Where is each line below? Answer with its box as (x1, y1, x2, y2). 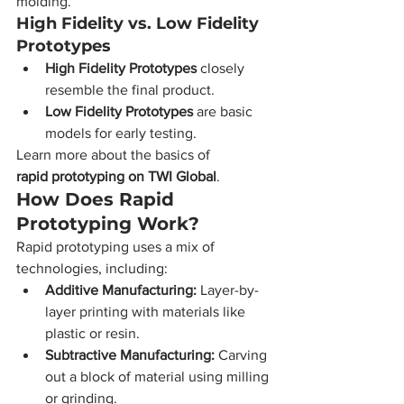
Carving (215, 347, 271, 363)
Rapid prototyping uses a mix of (16, 239, 218, 254)
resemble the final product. (45, 82, 215, 97)
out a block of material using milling (45, 369, 272, 384)
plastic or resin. (45, 326, 140, 341)
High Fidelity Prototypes (45, 60, 197, 76)
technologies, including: (16, 261, 168, 276)
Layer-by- (197, 282, 259, 298)
